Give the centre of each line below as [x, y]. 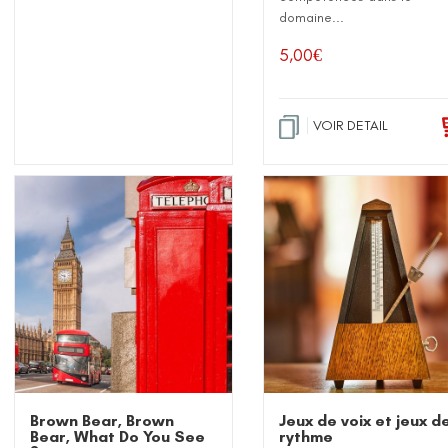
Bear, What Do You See [118, 436]
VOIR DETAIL [351, 125]
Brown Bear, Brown [102, 420]
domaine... [312, 17]
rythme [306, 436]
